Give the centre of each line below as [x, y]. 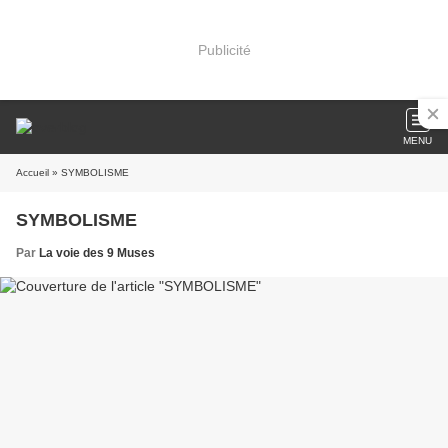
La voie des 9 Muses [97, 253]
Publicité [224, 49]
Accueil [32, 172]
